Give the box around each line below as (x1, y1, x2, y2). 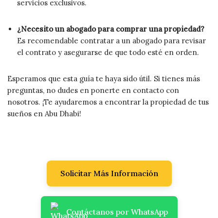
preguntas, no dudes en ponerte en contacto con (7, 85, 179, 95)
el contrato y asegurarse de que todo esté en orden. (17, 47, 199, 57)
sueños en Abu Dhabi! (7, 109, 81, 118)
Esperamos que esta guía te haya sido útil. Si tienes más (7, 73, 200, 83)
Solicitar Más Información (60, 168, 158, 178)
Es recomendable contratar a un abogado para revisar (17, 36, 206, 45)
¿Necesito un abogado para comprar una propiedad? (17, 24, 204, 34)
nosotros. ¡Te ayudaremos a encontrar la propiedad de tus (7, 97, 209, 107)
